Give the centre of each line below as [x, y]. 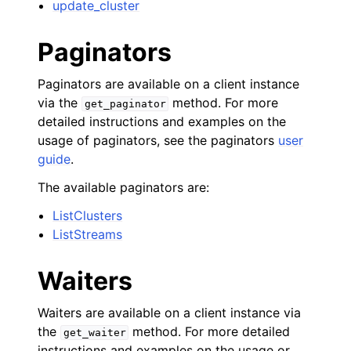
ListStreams [88, 234]
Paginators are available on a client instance [168, 84]
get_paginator [125, 104]
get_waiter [94, 333]
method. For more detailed [210, 331]
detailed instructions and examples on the [162, 121]
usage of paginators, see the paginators [158, 140]
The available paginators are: [123, 187]
